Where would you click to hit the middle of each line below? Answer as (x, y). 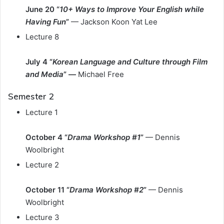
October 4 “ (46, 137)
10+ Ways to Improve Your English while (132, 9)
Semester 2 (31, 96)
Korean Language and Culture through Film (130, 61)
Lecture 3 (42, 217)
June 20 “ (42, 9)
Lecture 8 (42, 36)
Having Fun (46, 21)
